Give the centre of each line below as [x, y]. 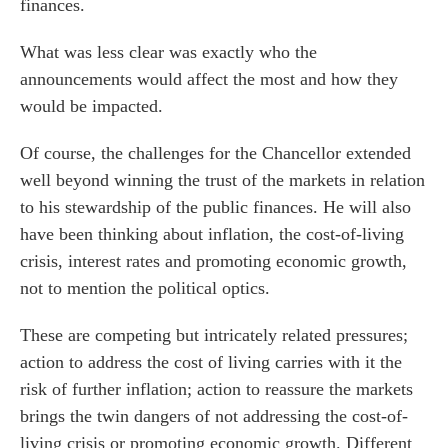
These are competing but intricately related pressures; [214, 335]
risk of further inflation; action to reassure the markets [216, 389]
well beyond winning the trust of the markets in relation [222, 180]
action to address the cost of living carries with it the [211, 362]
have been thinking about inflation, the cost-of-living [212, 234]
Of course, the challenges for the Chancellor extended [215, 153]
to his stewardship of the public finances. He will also [215, 207]
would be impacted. [91, 106]
